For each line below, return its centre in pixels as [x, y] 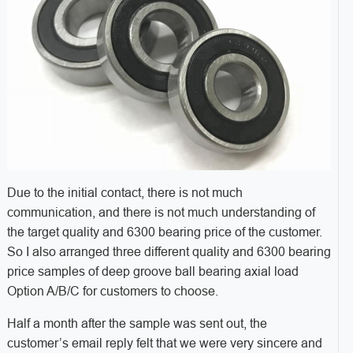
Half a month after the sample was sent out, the [137, 324]
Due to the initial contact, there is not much [124, 193]
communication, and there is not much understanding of [161, 213]
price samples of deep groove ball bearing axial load [152, 272]
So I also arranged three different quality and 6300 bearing [169, 252]
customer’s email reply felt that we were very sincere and [164, 344]
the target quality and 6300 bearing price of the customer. [164, 232]
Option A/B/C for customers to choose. [112, 292]
